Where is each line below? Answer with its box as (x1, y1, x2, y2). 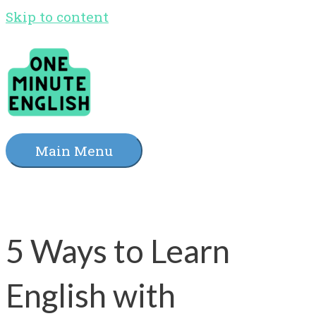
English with (6, 275, 176, 315)
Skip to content (6, 8, 109, 25)
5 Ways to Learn (6, 231, 230, 270)
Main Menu (35, 142, 113, 160)
